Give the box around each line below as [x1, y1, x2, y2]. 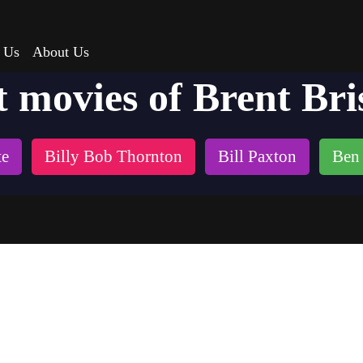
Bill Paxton [218, 147, 297, 166]
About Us [32, 44, 89, 60]
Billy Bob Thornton [45, 147, 182, 166]
